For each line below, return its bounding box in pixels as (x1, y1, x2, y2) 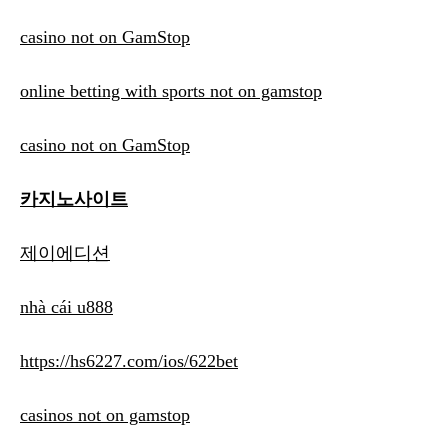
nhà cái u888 (20, 297, 113, 318)
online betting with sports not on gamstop (20, 81, 322, 102)
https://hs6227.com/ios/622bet (20, 351, 238, 372)
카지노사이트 (20, 189, 128, 210)
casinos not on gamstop (20, 405, 190, 426)
